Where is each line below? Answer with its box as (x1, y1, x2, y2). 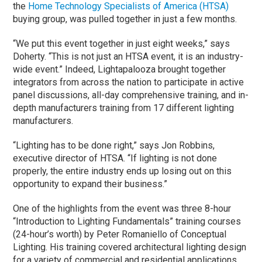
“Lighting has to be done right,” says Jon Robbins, (13, 140, 215, 151)
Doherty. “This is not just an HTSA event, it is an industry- (13, 51, 244, 63)
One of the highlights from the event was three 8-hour (13, 203, 232, 215)
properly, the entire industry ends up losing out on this (13, 166, 232, 177)
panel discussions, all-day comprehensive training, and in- (13, 89, 249, 101)
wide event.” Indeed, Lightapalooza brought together (13, 64, 226, 75)
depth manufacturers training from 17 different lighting (13, 102, 235, 114)
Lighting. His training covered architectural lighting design (13, 242, 247, 253)
